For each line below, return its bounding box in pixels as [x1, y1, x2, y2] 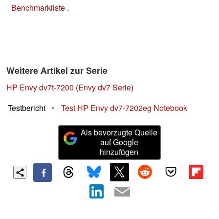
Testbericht [8, 102, 45, 114]
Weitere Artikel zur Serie [6, 64, 108, 77]
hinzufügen [100, 146, 139, 158]
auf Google [100, 136, 138, 148]
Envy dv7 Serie [78, 82, 131, 93]
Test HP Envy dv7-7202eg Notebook [61, 102, 187, 114]
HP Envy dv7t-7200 [6, 82, 74, 93]
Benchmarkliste [11, 2, 67, 14]
